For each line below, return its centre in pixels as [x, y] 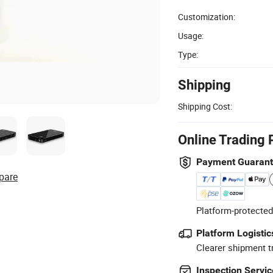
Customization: [207, 16]
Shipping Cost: [205, 106]
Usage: [191, 35]
